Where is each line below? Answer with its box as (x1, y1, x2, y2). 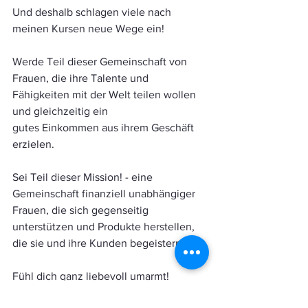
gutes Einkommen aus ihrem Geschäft (12, 121, 197, 133)
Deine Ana (12, 286, 63, 298)
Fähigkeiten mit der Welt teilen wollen (12, 88, 199, 100)
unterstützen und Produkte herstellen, (12, 220, 197, 232)
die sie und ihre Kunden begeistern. (12, 236, 184, 249)
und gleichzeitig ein (12, 104, 108, 117)
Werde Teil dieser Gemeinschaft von (12, 55, 190, 67)
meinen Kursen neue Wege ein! (12, 22, 164, 34)
